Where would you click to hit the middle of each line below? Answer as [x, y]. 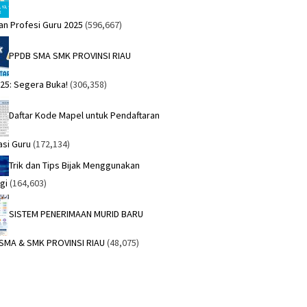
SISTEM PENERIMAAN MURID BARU [76, 214]
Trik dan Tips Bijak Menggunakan [75, 165]
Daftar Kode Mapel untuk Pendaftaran [85, 115]
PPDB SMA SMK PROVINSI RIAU [70, 56]
